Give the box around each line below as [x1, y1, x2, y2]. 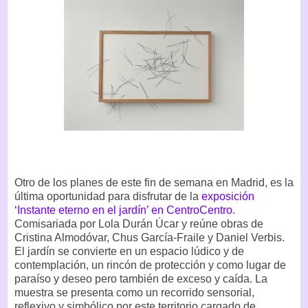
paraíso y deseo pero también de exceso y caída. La [14, 272, 267, 285]
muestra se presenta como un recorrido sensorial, [14, 286, 254, 298]
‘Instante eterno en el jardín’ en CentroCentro [14, 203, 232, 216]
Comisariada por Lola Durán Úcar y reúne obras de [14, 217, 263, 230]
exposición [201, 190, 254, 202]
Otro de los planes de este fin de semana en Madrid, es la [14, 176, 294, 188]
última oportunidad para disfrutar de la [14, 190, 201, 202]
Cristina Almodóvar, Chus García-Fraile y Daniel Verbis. [14, 231, 285, 243]
